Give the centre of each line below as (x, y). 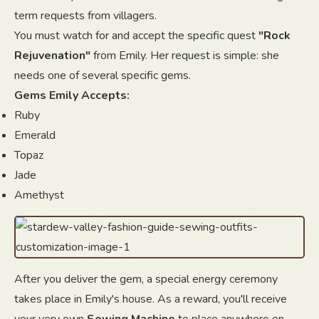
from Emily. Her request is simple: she (185, 56)
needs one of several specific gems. (103, 75)
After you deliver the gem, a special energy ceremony (146, 279)
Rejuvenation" (52, 56)
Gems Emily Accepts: (72, 95)
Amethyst (39, 195)
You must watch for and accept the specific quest (136, 36)
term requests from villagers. (85, 16)
